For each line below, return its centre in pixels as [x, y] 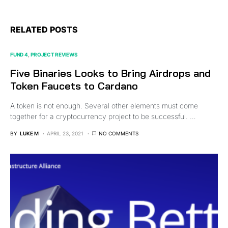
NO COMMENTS [119, 133]
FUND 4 [19, 54]
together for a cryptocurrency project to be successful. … [103, 116]
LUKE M [29, 133]
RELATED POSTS [44, 29]
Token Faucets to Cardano [74, 85]
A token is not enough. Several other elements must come [104, 105]
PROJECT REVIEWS [54, 54]
